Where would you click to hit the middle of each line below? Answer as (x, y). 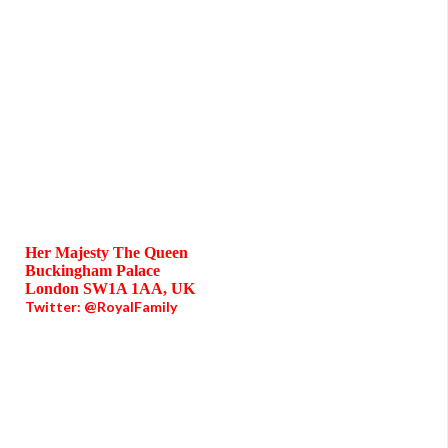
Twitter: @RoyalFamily (101, 306)
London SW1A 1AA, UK (110, 288)
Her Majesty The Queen (106, 252)
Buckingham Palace (92, 270)
